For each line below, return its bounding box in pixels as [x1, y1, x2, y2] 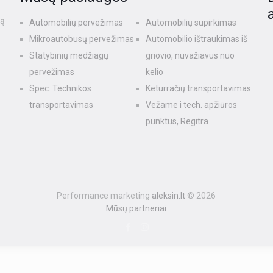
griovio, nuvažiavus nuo [146, 51, 235, 60]
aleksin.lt [152, 191, 186, 200]
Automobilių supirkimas [146, 18, 237, 27]
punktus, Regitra [146, 116, 209, 126]
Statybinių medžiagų [29, 51, 109, 60]
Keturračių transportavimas [146, 83, 252, 93]
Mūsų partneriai [106, 204, 167, 213]
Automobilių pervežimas [29, 18, 124, 27]
